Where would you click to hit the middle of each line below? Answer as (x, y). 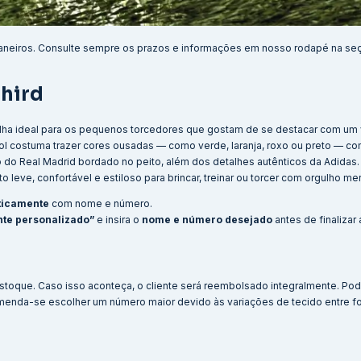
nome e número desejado (207, 220)
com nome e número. (101, 204)
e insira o (118, 220)
